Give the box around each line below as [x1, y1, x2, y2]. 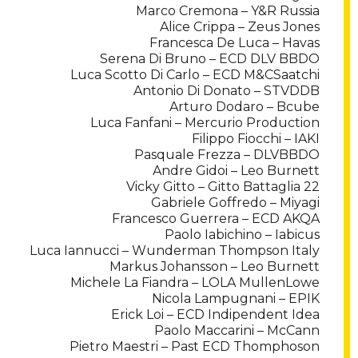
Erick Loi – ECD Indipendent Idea [111, 307, 320, 323]
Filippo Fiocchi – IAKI [192, 131, 320, 147]
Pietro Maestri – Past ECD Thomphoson [70, 339, 320, 355]
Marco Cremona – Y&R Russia [136, 3, 320, 19]
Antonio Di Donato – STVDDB [133, 83, 320, 99]
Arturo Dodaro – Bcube [169, 99, 320, 115]
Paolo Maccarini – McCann [154, 323, 320, 339]
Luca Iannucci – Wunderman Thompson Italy [30, 243, 320, 259]
